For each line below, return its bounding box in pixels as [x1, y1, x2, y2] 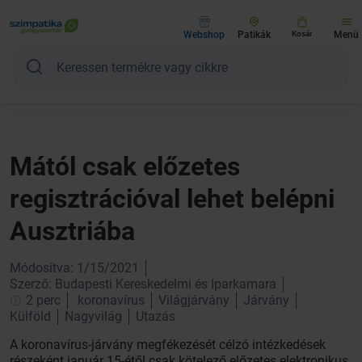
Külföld [10, 309, 51, 324]
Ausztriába [10, 216, 135, 246]
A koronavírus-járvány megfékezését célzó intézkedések [10, 337, 326, 352]
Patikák [238, 29, 271, 40]
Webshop [183, 29, 225, 40]
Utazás [136, 309, 175, 324]
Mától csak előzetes [10, 151, 240, 182]
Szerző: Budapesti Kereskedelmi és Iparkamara [10, 276, 276, 292]
